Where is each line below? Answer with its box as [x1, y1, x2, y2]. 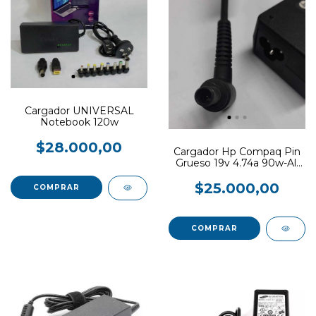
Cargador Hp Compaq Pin [174, 145, 300, 158]
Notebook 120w [39, 115, 119, 128]
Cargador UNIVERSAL [24, 104, 134, 117]
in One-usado [204, 167, 270, 181]
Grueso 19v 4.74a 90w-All [176, 156, 298, 169]
